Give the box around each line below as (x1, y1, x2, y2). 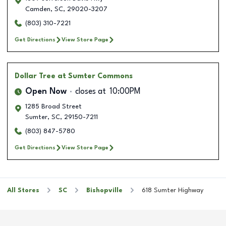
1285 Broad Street (25, 103, 82, 110)
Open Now (25, 87, 67, 96)
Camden (25, 6, 50, 13)
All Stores (7, 187, 39, 194)
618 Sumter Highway (142, 187, 203, 194)
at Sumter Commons (58, 72, 133, 80)
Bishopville (86, 187, 123, 194)
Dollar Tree (15, 72, 55, 80)
